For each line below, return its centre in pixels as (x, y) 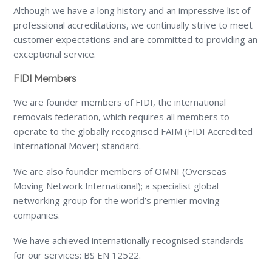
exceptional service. (55, 54)
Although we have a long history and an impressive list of (132, 11)
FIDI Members (45, 79)
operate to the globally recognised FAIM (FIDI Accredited (133, 131)
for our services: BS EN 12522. (77, 255)
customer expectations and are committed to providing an (136, 40)
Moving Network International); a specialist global (116, 186)
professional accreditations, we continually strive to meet (133, 25)
